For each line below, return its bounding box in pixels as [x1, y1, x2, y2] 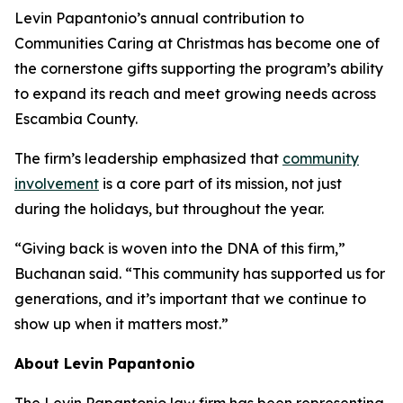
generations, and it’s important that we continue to [14, 290, 366, 309]
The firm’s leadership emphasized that [14, 149, 282, 168]
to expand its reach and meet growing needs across [14, 85, 376, 103]
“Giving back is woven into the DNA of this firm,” [14, 239, 345, 258]
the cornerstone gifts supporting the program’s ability [14, 59, 383, 78]
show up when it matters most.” [14, 315, 228, 334]
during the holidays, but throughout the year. [14, 200, 324, 219]
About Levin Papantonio [14, 354, 195, 373]
